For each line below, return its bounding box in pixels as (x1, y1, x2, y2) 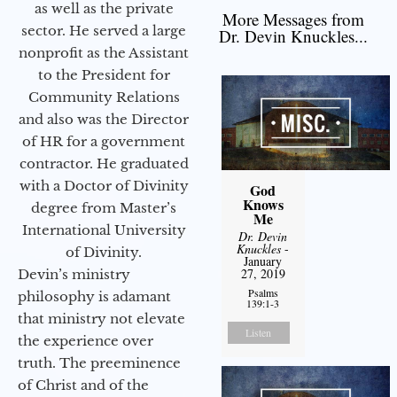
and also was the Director (19, 110, 189, 128)
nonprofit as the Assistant (19, 43, 189, 61)
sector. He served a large (21, 21, 186, 39)
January (244, 253, 283, 270)
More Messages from (222, 8, 364, 31)
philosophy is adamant (18, 287, 171, 305)
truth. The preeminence (18, 354, 181, 371)
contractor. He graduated (19, 154, 189, 172)
